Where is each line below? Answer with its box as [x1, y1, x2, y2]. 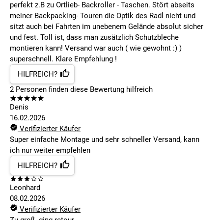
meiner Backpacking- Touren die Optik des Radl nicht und [10, 11, 195, 21]
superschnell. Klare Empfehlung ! [10, 55, 117, 64]
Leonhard [10, 183, 40, 192]
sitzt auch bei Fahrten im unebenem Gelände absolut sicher [10, 22, 203, 31]
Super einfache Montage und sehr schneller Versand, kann [10, 135, 199, 144]
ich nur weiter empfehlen [10, 146, 90, 155]
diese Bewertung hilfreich [68, 85, 153, 94]
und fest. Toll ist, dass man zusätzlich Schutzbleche [10, 33, 179, 42]
